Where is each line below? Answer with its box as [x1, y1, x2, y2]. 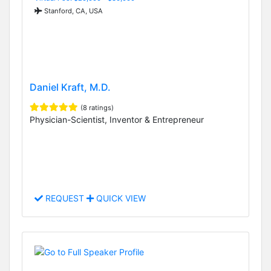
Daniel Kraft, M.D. [30, 81, 111, 94]
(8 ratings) [80, 103, 114, 113]
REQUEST [43, 193, 87, 204]
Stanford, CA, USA [42, 6, 103, 15]
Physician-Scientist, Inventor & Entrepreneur [30, 114, 204, 125]
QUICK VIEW [94, 193, 146, 204]
